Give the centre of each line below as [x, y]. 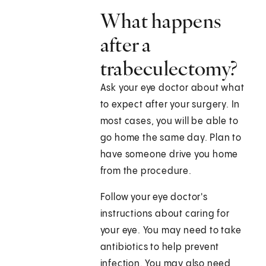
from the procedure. [146, 172]
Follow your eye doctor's [154, 198]
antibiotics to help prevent [160, 248]
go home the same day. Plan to [171, 138]
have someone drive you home [169, 155]
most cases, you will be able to [169, 122]
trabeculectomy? [169, 69]
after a [126, 45]
